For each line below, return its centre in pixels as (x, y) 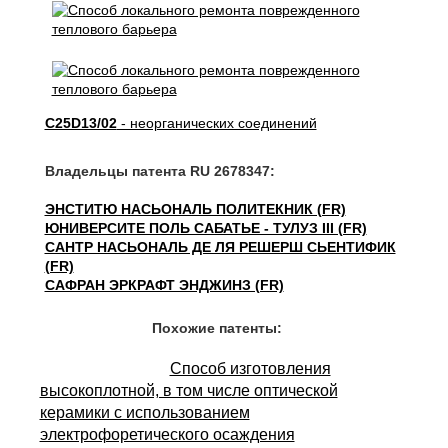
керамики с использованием (144, 412)
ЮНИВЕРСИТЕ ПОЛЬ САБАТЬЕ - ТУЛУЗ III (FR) (205, 228)
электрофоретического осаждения (167, 434)
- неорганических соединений (216, 123)
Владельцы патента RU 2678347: (159, 171)
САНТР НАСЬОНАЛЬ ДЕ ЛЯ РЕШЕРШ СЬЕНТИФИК (220, 247)
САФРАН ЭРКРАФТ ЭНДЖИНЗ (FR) (164, 285)
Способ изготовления (250, 368)
